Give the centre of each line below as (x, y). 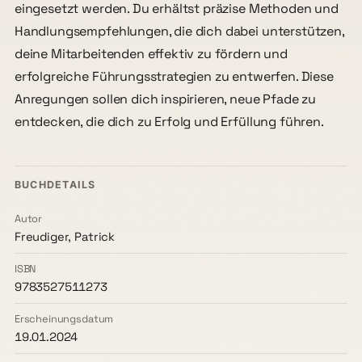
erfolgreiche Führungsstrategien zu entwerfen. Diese (174, 76)
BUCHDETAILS (55, 184)
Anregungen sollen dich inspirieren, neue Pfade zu (165, 99)
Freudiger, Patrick (65, 237)
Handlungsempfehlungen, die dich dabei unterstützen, (179, 31)
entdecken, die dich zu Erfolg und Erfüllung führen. (169, 121)
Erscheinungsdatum (64, 318)
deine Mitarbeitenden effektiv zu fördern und (151, 53)
